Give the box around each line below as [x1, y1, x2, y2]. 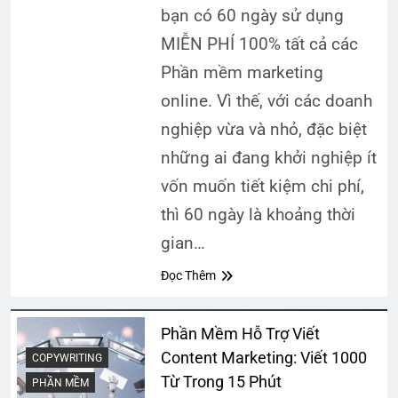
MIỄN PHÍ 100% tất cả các [160, 33, 358, 54]
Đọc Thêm [160, 267, 216, 283]
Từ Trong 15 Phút [160, 371, 282, 391]
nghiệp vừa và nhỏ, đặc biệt [160, 118, 367, 139]
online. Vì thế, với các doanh [160, 90, 372, 111]
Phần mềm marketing [160, 61, 323, 83]
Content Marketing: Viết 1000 [160, 347, 367, 367]
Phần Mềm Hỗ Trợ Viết [160, 323, 320, 343]
